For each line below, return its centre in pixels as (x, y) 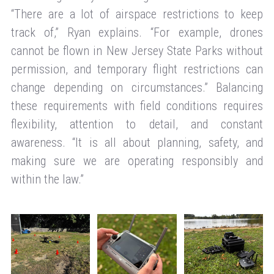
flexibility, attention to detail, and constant (137, 124)
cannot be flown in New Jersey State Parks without (137, 51)
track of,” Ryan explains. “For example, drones (137, 32)
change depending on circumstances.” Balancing (137, 87)
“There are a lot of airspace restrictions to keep (137, 14)
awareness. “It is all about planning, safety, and (137, 143)
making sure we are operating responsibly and (137, 161)
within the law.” (47, 179)
